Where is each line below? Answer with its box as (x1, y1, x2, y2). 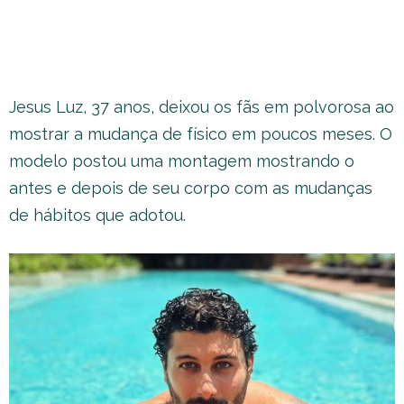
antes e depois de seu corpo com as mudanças (9, 178, 372, 197)
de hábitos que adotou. (9, 205, 186, 225)
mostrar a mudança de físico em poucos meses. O (9, 124, 392, 143)
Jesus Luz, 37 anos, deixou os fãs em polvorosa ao (9, 96, 394, 116)
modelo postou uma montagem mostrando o (9, 151, 354, 170)
